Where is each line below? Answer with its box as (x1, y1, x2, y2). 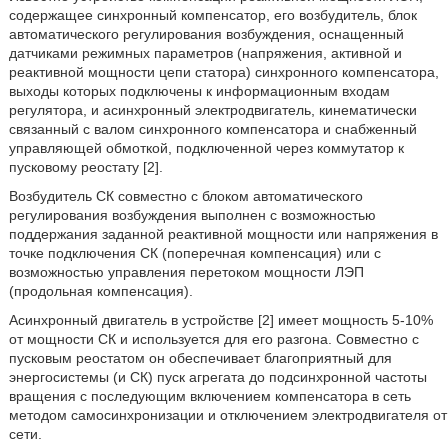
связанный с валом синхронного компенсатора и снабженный (8, 121, 417, 137)
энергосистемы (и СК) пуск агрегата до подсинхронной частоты (8, 369, 427, 385)
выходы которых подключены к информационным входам (8, 83, 390, 99)
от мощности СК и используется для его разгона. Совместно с (8, 331, 419, 347)
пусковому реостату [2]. (8, 159, 163, 175)
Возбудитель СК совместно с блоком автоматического (8, 188, 363, 204)
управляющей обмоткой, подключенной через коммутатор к (8, 140, 404, 156)
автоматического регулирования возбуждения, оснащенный (8, 26, 404, 42)
